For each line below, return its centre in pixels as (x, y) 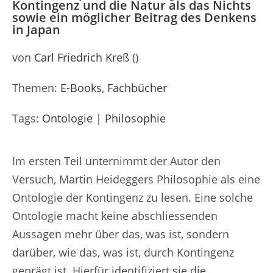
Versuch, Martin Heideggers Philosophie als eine (136, 179)
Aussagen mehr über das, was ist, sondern (121, 234)
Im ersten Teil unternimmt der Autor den (116, 161)
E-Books (81, 87)
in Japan (36, 29)
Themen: (36, 87)
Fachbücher (137, 87)
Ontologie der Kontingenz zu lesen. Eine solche (133, 197)
